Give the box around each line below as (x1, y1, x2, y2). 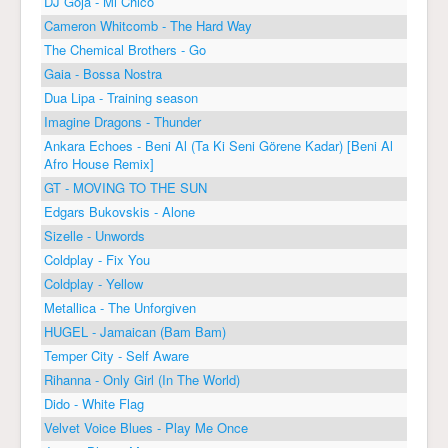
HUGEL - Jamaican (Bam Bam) (44, 322, 226, 341)
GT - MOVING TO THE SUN (44, 178, 207, 197)
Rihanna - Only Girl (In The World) (44, 370, 240, 389)
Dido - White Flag (44, 394, 144, 413)
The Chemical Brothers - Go (44, 40, 206, 59)
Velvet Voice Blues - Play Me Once (44, 418, 248, 437)
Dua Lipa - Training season (44, 88, 198, 107)
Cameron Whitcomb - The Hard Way (44, 16, 252, 35)
